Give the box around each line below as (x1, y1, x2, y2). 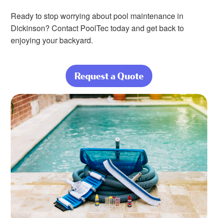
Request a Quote (74, 70, 144, 82)
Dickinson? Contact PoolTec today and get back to (11, 22, 184, 34)
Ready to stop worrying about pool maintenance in (11, 10, 184, 22)
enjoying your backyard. (11, 35, 93, 46)
